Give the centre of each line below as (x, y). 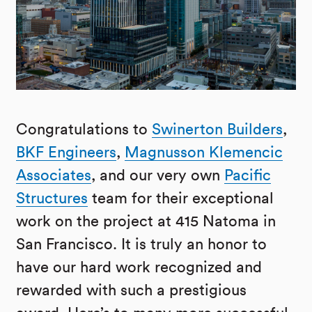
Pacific (248, 175)
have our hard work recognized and (139, 267)
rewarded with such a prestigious (131, 290)
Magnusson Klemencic (204, 152)
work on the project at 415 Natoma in (146, 221)
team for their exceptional (181, 198)
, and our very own (158, 175)
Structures (52, 198)
